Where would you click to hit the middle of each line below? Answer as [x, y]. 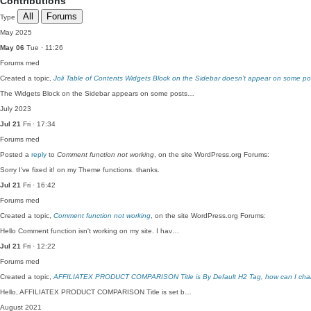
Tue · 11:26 [44, 48]
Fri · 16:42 [38, 185]
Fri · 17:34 [38, 124]
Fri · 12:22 [38, 246]
